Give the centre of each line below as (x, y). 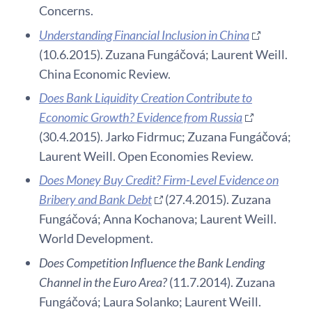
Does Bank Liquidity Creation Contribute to (146, 97)
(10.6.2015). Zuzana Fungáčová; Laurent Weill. (163, 54)
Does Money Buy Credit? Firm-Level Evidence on (159, 180)
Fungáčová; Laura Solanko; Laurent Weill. (150, 301)
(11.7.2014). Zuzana (221, 282)
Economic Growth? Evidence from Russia (141, 117)
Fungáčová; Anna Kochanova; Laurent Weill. (158, 219)
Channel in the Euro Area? (103, 282)
